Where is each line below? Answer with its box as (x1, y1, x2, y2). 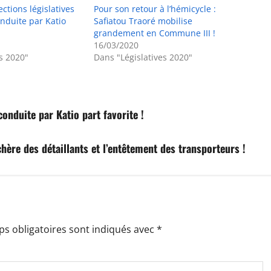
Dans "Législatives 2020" (94, 51, 193, 63)
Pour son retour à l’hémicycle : (94, 3, 217, 15)
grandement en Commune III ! (94, 27, 216, 39)
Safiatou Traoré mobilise (94, 15, 193, 27)
